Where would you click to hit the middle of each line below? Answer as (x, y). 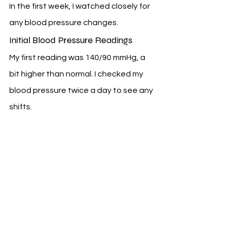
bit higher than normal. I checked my (77, 74)
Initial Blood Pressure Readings (71, 40)
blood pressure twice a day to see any (82, 91)
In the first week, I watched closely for (80, 6)
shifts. (21, 107)
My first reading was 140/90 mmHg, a (78, 58)
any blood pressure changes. (64, 23)
